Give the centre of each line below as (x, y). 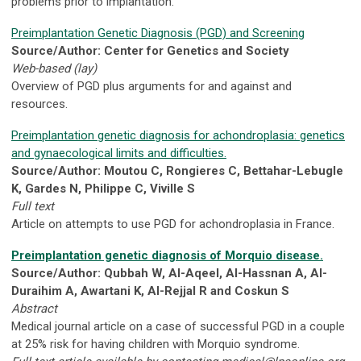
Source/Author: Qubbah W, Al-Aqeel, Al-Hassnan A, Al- (169, 274)
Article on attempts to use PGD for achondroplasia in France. (173, 224)
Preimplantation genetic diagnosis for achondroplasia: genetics (178, 136)
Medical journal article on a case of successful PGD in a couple (178, 327)
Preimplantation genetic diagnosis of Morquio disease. (167, 256)
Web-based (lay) (54, 69)
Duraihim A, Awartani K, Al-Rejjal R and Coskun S (150, 291)
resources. (39, 104)
